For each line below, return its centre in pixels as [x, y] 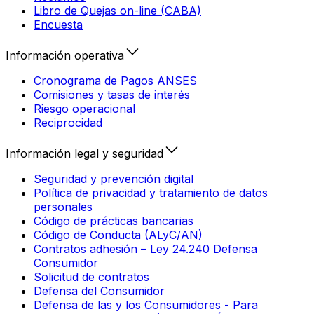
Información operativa [65, 55]
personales [63, 206]
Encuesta [58, 24]
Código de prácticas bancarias [114, 220]
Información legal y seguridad [84, 153]
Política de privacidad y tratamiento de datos [151, 192]
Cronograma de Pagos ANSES [115, 80]
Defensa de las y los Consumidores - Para [146, 305]
